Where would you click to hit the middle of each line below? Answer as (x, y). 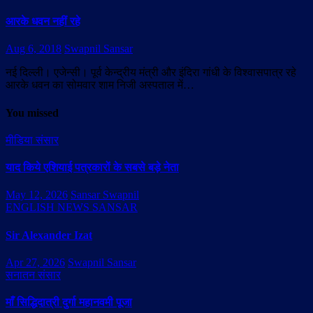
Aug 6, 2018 (34, 49)
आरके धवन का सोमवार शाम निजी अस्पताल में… (100, 85)
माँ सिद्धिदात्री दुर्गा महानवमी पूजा (69, 303)
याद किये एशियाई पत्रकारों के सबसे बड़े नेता (92, 168)
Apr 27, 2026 (35, 262)
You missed (32, 112)
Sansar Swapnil (105, 195)
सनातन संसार (33, 275)
